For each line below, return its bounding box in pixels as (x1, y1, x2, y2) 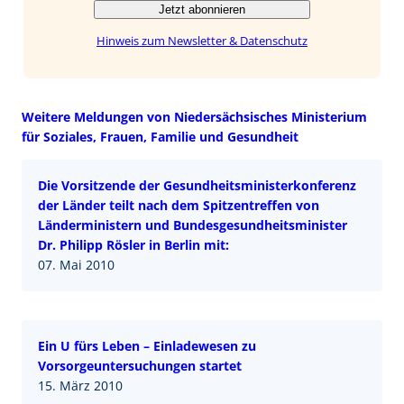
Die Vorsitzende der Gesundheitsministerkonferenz (38, 176, 356, 194)
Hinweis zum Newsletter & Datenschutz (96, 32, 308, 49)
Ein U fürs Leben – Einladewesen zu (38, 336, 256, 354)
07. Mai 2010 (38, 255, 115, 273)
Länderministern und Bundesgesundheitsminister (38, 216, 347, 234)
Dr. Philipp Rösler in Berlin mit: (38, 235, 229, 253)
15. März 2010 (38, 376, 123, 394)
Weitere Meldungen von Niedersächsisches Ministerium (22, 107, 367, 125)
